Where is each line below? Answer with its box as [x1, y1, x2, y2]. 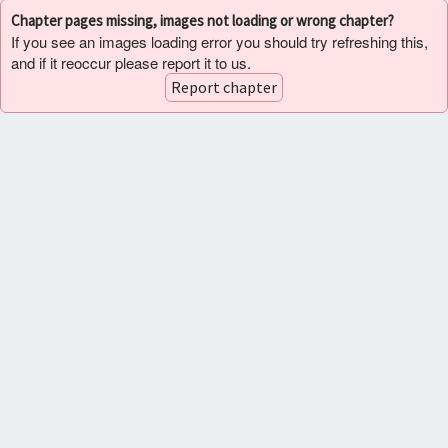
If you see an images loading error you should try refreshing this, [11, 30, 428, 52]
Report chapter [171, 77, 277, 97]
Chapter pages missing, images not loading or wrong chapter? [11, 10, 394, 30]
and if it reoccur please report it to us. [11, 51, 251, 73]
